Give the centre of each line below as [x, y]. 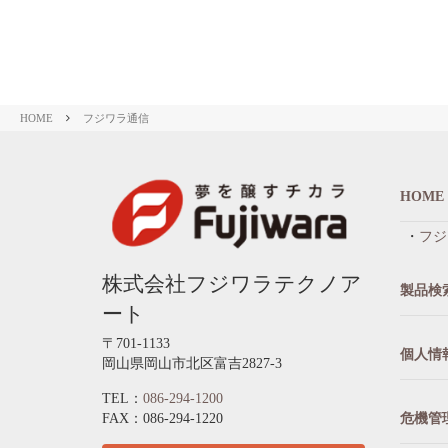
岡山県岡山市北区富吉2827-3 [192, 363]
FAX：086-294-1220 [162, 418]
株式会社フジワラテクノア [232, 284]
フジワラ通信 [116, 117]
